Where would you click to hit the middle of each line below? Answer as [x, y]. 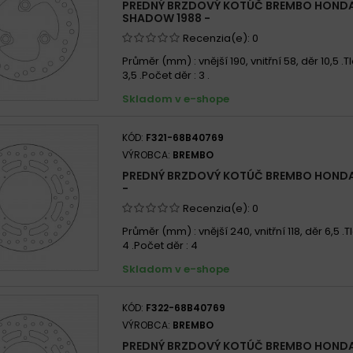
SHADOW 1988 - [166, 18]
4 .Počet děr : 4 [160, 245]
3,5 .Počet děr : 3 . [166, 75]
